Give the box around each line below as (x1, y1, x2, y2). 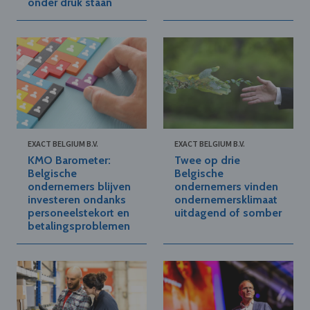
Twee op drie (174, 153, 240, 167)
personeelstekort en (28, 206, 129, 219)
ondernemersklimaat (174, 192, 277, 206)
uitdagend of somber (174, 206, 282, 219)
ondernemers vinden (174, 179, 278, 193)
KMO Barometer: (28, 153, 111, 167)
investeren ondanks (28, 192, 126, 206)
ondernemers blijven (28, 179, 131, 193)
